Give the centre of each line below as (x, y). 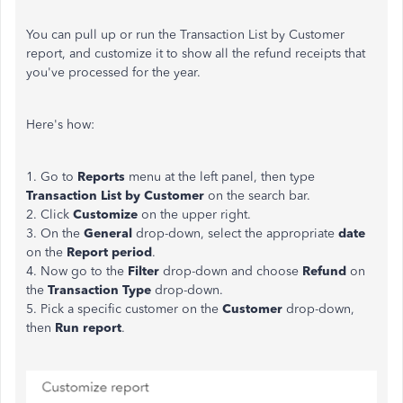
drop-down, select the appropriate (237, 233)
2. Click (49, 215)
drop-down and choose (233, 271)
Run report (88, 328)
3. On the (55, 233)
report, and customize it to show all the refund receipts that (196, 54)
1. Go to (52, 177)
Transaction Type (99, 290)
